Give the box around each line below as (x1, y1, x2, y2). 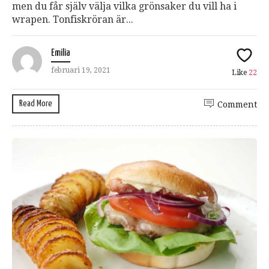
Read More (19, 98, 52, 108)
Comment (217, 99, 257, 109)
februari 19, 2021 (51, 65, 110, 74)
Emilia (51, 47, 70, 58)
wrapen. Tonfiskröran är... (12, 13, 133, 25)
